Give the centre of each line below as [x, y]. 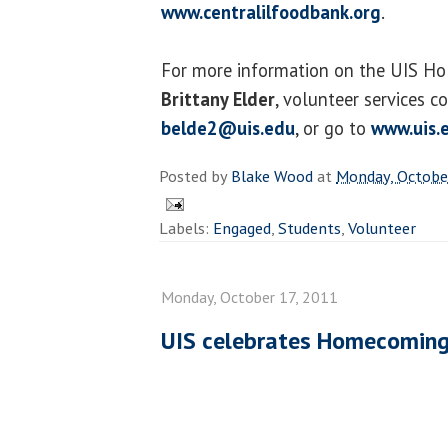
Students [309, 228]
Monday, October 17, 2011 [249, 297]
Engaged [242, 228]
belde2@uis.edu [228, 128]
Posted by [195, 176]
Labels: [186, 228]
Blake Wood [272, 176]
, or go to [333, 128]
